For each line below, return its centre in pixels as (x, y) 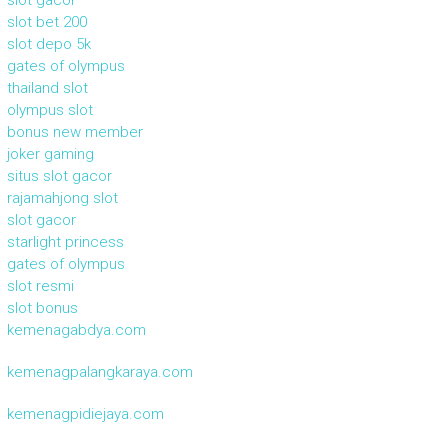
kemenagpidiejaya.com (85, 413)
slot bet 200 (46, 21)
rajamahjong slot (62, 197)
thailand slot (47, 87)
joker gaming (50, 153)
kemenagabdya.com (76, 329)
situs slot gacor (59, 175)
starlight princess (65, 241)
